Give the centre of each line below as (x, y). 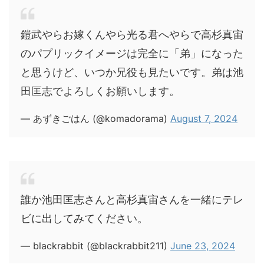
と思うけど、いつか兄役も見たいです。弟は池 (132, 72)
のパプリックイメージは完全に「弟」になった (132, 54)
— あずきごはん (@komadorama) (95, 119)
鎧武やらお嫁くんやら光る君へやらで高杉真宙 (132, 35)
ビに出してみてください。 (84, 219)
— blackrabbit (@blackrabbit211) (95, 246)
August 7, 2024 (204, 119)
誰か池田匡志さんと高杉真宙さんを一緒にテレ (132, 200)
